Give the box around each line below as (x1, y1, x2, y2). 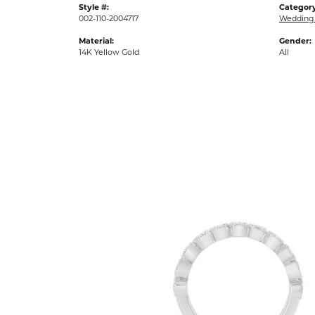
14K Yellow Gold (79, 49, 139, 57)
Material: (79, 38, 114, 46)
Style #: (79, 4, 109, 12)
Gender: (279, 38, 311, 46)
